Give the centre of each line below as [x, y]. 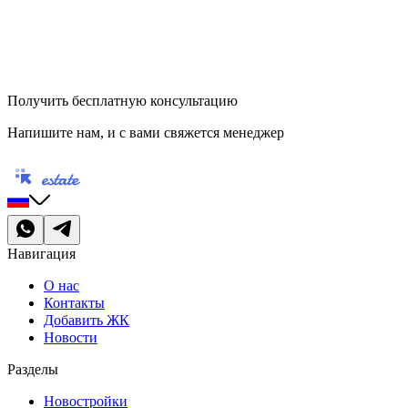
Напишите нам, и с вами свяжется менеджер [146, 132]
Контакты [74, 302]
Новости [71, 337]
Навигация [41, 253]
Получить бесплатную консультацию [122, 100]
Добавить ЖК [87, 320]
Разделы [33, 369]
